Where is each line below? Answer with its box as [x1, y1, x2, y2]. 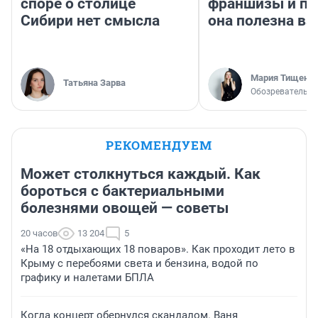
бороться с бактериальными [21, 182, 224, 200]
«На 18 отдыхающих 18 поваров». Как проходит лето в [21, 243, 295, 256]
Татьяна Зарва [63, 77, 126, 89]
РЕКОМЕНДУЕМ [106, 137, 212, 154]
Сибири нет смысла [21, 12, 160, 30]
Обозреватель [251, 87, 308, 97]
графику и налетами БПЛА [21, 271, 154, 285]
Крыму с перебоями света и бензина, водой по [21, 257, 258, 270]
